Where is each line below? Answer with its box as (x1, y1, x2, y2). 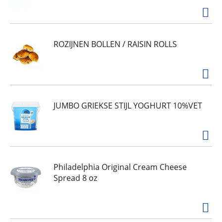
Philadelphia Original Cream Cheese (54, 161, 187, 172)
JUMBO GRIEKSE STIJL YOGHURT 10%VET (54, 100, 202, 111)
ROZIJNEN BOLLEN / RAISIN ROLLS (54, 38, 177, 50)
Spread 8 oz (54, 172, 97, 183)
